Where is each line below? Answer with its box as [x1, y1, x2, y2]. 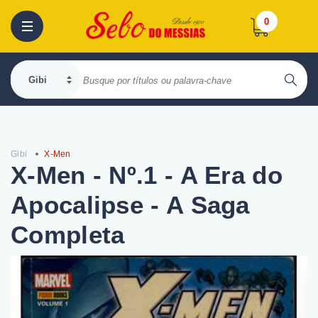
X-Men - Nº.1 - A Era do [11, 161, 283, 189]
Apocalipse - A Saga [11, 191, 250, 219]
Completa [11, 221, 125, 248]
